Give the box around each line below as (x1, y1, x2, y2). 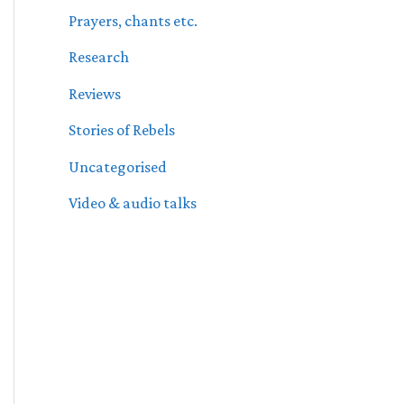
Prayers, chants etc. (69, 11, 197, 30)
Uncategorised (69, 157, 167, 176)
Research (69, 48, 129, 67)
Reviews (69, 84, 121, 103)
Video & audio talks (69, 194, 197, 213)
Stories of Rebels (69, 121, 175, 140)
